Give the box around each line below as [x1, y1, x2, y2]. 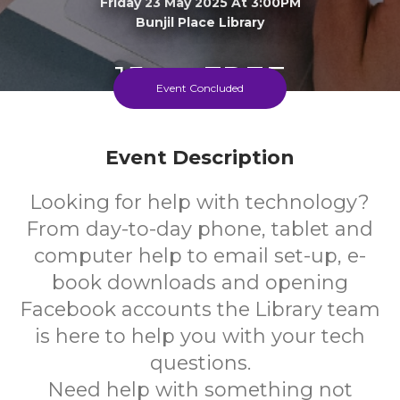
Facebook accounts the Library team [20, 297, 380, 321]
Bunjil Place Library [136, 13, 264, 30]
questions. [149, 351, 251, 375]
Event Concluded [156, 81, 244, 95]
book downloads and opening [52, 271, 348, 295]
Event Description [105, 146, 295, 170]
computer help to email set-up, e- [34, 244, 366, 268]
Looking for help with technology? [30, 190, 370, 214]
